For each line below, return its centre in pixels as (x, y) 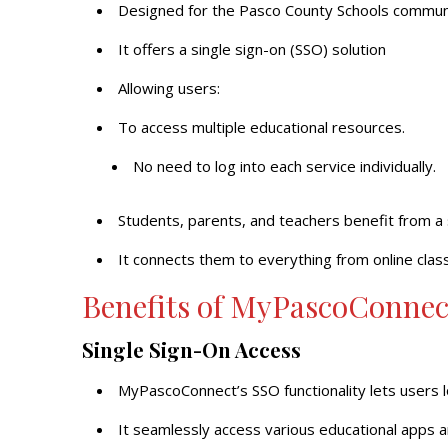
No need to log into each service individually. (284, 166)
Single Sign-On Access (191, 349)
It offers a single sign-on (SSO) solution (252, 49)
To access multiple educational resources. (261, 127)
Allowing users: (169, 88)
